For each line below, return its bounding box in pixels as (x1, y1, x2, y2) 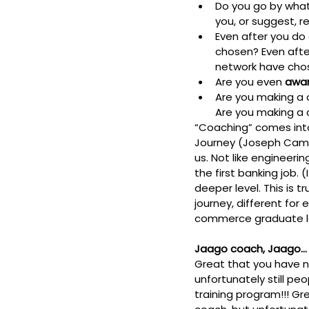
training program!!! (195, 287, 292, 302)
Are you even (215, 74, 285, 90)
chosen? (215, 44, 261, 59)
